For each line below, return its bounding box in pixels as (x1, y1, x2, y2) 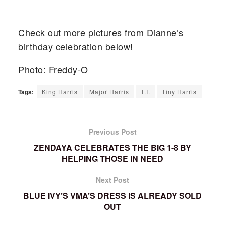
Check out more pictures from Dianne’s (18, 26, 184, 39)
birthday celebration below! (18, 40, 133, 53)
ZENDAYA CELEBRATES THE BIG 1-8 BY (34, 142, 191, 154)
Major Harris (89, 87, 129, 96)
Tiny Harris (162, 87, 197, 96)
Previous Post (88, 127, 137, 137)
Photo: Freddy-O (18, 63, 88, 76)
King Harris (42, 87, 78, 96)
